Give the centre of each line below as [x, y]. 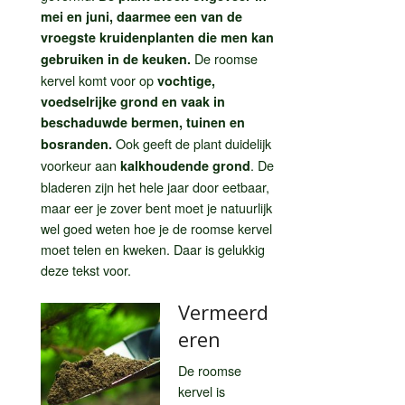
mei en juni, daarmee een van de [141, 16]
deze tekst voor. [86, 269]
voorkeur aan [80, 165]
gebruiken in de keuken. [116, 58]
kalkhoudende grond [185, 165]
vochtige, [186, 80]
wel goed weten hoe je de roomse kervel [156, 228]
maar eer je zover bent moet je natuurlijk [156, 207]
